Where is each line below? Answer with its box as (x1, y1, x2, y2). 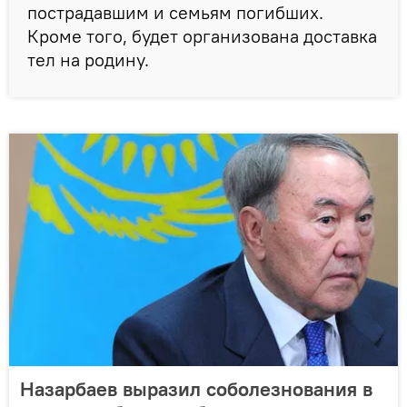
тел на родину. (27, 48, 149, 72)
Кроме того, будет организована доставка (27, 25, 377, 48)
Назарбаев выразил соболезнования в (20, 376, 372, 402)
